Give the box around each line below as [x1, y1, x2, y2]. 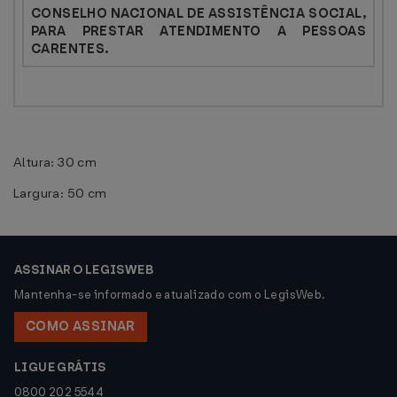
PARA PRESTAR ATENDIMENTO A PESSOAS [31, 22, 366, 40]
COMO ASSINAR [26, 318, 136, 335]
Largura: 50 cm [13, 184, 107, 202]
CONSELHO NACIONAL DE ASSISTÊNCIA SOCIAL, [31, 4, 366, 22]
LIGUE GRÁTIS [14, 360, 106, 375]
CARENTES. [31, 40, 109, 58]
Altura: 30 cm [13, 153, 97, 171]
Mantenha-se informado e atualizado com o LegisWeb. [14, 287, 326, 302]
